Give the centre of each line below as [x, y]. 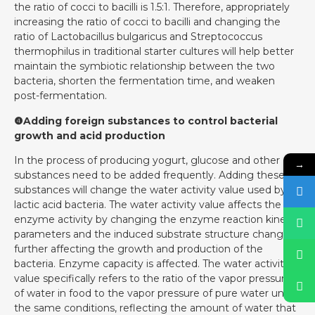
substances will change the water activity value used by [150, 190]
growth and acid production [90, 135]
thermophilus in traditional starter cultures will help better [154, 52]
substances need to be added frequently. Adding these [149, 175]
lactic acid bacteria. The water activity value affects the [148, 205]
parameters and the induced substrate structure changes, [155, 234]
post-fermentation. [60, 96]
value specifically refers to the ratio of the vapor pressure [153, 279]
